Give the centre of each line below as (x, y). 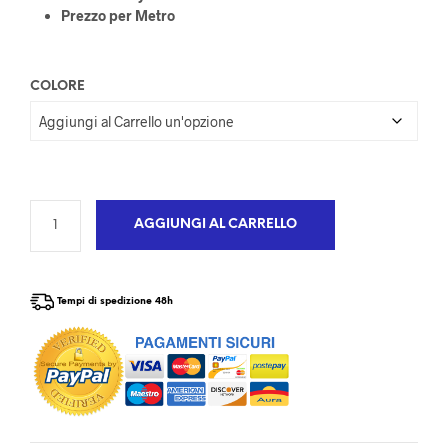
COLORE (57, 87)
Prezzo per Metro (117, 16)
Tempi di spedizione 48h (115, 301)
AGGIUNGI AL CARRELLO (215, 225)
